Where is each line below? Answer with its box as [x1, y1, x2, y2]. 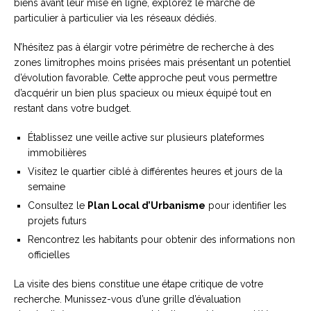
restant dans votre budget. [14, 103, 131, 115]
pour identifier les [205, 200, 287, 212]
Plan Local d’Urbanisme [87, 200, 205, 212]
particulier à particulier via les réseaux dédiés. [14, 12, 217, 24]
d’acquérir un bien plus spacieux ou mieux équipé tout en [14, 87, 271, 99]
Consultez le [28, 200, 87, 212]
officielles [28, 249, 70, 261]
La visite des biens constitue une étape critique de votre [14, 278, 263, 290]
